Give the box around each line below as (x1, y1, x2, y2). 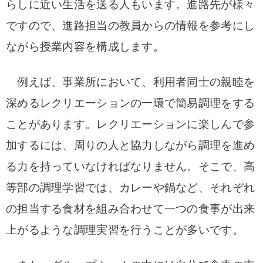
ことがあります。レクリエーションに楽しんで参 (6, 118, 255, 130)
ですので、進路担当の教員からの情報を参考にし (6, 19, 255, 32)
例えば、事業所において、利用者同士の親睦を (6, 76, 255, 88)
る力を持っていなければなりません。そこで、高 (6, 160, 255, 173)
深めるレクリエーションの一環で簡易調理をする (6, 97, 255, 109)
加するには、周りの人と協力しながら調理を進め (6, 139, 255, 151)
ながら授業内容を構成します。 (6, 41, 164, 53)
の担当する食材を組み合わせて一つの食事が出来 (6, 203, 255, 215)
